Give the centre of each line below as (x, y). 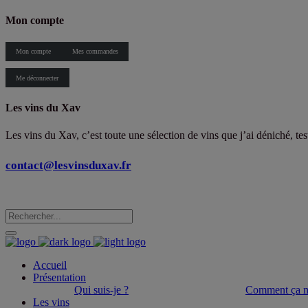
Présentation (59, 277)
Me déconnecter (37, 78)
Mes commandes (95, 52)
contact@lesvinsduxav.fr (68, 165)
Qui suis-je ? (101, 289)
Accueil (50, 265)
